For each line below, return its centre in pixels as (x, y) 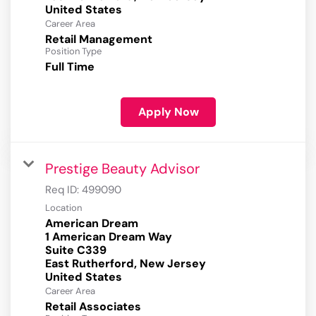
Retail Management (99, 39)
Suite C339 (76, 250)
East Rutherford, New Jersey (126, 264)
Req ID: (63, 190)
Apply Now (168, 112)
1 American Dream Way (109, 237)
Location (63, 208)
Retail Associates (93, 307)
